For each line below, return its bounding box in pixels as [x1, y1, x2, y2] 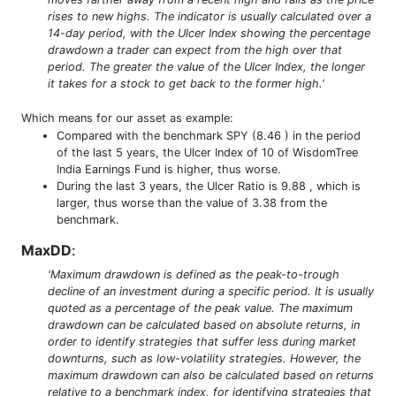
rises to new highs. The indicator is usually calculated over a [48, 9, 371, 23]
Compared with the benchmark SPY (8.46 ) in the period [57, 128, 361, 142]
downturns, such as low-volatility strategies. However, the [48, 351, 361, 365]
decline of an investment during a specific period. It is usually [48, 284, 374, 298]
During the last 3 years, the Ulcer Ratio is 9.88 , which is [57, 179, 361, 193]
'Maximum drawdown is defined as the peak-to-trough [48, 267, 339, 281]
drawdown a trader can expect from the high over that [48, 42, 342, 57]
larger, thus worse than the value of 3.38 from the [57, 195, 327, 209]
